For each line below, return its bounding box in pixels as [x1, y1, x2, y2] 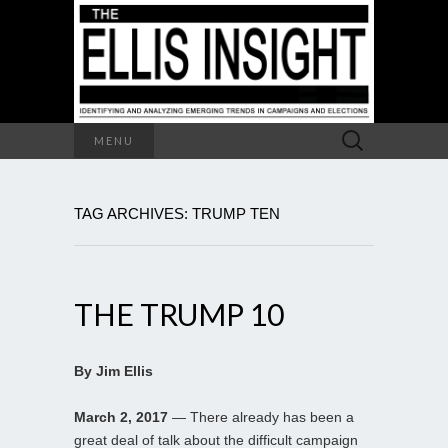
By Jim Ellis [74, 362, 153, 379]
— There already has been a [172, 408, 354, 425]
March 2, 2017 [74, 408, 172, 425]
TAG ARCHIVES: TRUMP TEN [74, 204, 280, 222]
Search [331, 124, 376, 141]
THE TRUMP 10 [74, 295, 284, 332]
